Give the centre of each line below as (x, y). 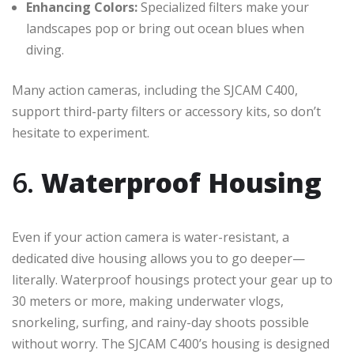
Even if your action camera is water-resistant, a (151, 237)
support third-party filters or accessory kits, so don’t (166, 111)
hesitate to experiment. (81, 132)
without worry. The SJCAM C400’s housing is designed (171, 343)
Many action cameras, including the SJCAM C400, (155, 90)
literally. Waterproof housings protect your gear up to (172, 279)
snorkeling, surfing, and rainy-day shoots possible (160, 322)
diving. (45, 49)
